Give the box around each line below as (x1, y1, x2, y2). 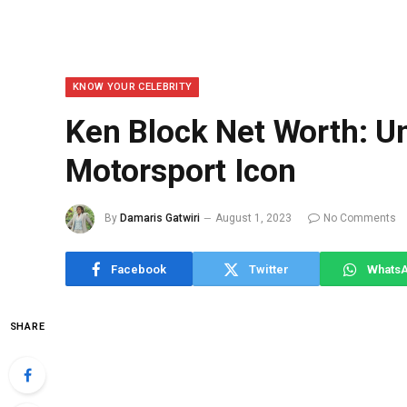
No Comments (323, 212, 396, 225)
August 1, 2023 (215, 212, 292, 225)
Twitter (249, 262, 289, 276)
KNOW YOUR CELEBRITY (73, 81, 193, 93)
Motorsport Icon (65, 153, 296, 190)
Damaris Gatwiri (120, 212, 200, 225)
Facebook (111, 262, 166, 276)
